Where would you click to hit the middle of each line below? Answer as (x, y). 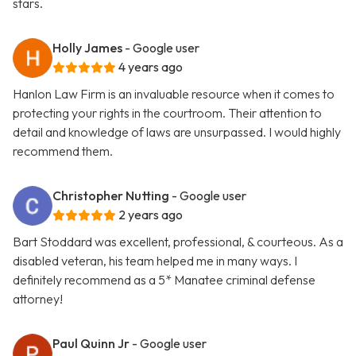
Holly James (87, 48)
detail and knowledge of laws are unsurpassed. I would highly (177, 132)
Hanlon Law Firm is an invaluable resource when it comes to (174, 94)
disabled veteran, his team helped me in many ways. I (155, 261)
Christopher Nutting (111, 196)
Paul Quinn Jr (91, 344)
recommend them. (63, 151)
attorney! (38, 299)
